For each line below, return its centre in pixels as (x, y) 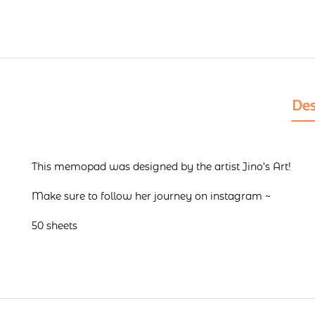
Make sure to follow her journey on (121, 196)
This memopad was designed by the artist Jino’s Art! (161, 167)
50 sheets (54, 226)
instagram (236, 196)
